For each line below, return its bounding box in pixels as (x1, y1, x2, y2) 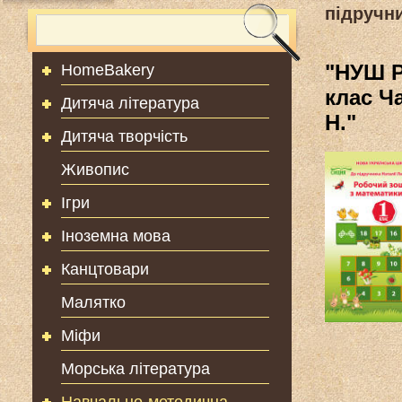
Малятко (60, 293, 126, 311)
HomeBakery (60, 61, 154, 79)
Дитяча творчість (60, 127, 188, 145)
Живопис (60, 161, 129, 179)
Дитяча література (60, 94, 199, 112)
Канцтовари (60, 260, 149, 278)
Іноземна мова (60, 227, 170, 245)
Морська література (60, 360, 210, 378)
